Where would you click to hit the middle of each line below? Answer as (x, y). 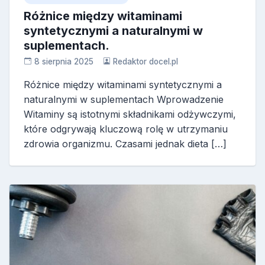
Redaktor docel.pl (146, 61)
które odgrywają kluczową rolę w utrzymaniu (126, 129)
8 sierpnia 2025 (64, 61)
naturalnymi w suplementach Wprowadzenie (124, 99)
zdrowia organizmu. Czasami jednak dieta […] (125, 143)
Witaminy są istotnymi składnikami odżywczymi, (130, 114)
